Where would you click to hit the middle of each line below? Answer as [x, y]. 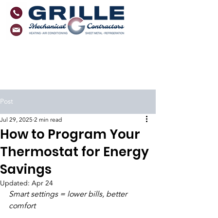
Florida [74, 78]
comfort [22, 206]
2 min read [48, 120]
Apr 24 [42, 183]
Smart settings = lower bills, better [69, 194]
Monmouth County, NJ [70, 50]
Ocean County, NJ [73, 63]
